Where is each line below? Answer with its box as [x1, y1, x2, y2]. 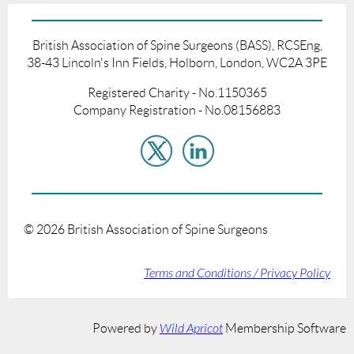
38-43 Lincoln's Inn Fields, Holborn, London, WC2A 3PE [27, 55, 327, 70]
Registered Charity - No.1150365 [87, 85, 267, 100]
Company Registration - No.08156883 [73, 103, 281, 117]
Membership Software [223, 321, 346, 335]
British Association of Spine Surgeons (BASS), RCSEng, [32, 38, 322, 52]
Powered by [92, 321, 160, 335]
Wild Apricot [160, 321, 223, 336]
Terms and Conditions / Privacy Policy [144, 265, 330, 281]
